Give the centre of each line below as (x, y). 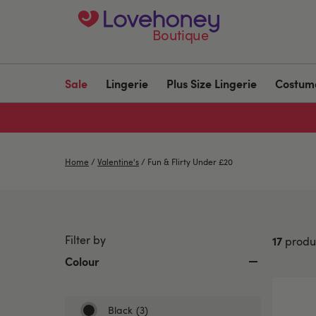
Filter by (85, 240)
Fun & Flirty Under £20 (190, 162)
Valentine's (118, 162)
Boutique (180, 35)
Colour (82, 261)
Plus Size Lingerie (212, 83)
